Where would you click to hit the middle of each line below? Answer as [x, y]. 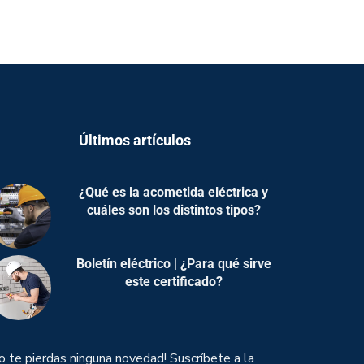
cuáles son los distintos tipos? [173, 210]
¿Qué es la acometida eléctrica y [173, 192]
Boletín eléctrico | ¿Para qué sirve [173, 263]
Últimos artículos [135, 140]
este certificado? [173, 281]
